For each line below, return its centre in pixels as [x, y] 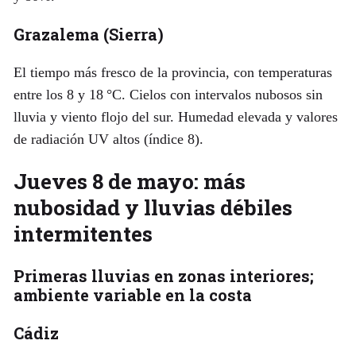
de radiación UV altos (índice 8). [108, 139]
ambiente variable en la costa [132, 294]
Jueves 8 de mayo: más [129, 181]
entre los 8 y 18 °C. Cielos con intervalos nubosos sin [168, 95]
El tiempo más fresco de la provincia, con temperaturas [172, 73]
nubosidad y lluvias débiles [153, 207]
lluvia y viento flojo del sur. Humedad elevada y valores [175, 117]
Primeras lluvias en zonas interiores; [163, 275]
